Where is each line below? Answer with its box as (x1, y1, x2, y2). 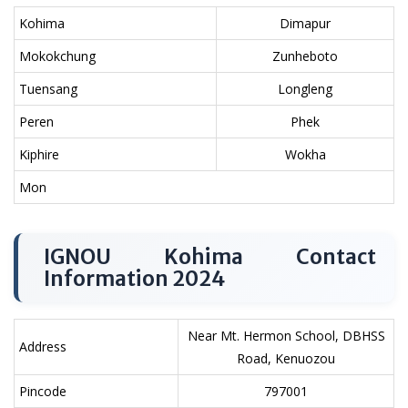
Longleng (278, 80, 332, 97)
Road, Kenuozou (237, 350, 335, 367)
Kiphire (19, 146, 59, 163)
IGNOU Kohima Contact (44, 244, 376, 270)
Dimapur (280, 15, 331, 32)
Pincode (19, 382, 66, 400)
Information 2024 (44, 266, 225, 291)
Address (19, 338, 66, 355)
